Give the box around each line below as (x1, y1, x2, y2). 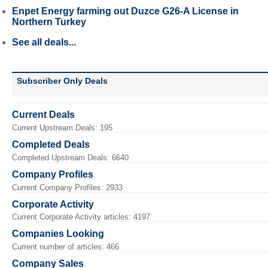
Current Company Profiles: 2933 (12, 182, 123, 192)
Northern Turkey (12, 17, 86, 28)
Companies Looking (12, 229, 104, 239)
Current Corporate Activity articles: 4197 (12, 212, 150, 222)
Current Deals (12, 109, 75, 120)
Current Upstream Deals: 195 (12, 123, 112, 132)
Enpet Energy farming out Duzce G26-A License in (12, 6, 239, 17)
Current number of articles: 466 (12, 242, 119, 252)
